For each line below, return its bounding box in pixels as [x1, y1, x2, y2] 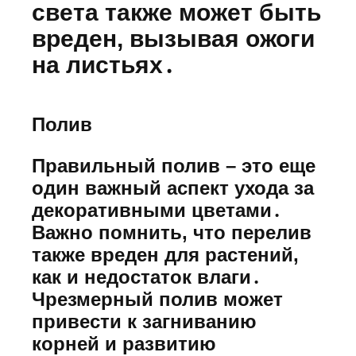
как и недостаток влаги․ [32, 266, 261, 288]
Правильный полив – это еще [32, 155, 315, 177]
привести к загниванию [32, 311, 257, 333]
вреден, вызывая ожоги [32, 25, 315, 52]
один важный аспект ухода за [32, 177, 314, 199]
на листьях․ [32, 52, 175, 79]
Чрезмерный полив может [32, 288, 283, 311]
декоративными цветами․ [32, 199, 281, 222]
